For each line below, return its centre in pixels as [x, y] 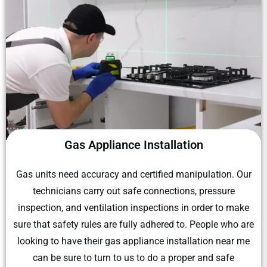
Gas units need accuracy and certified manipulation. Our [133, 175]
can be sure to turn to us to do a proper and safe [133, 258]
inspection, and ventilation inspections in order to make [133, 208]
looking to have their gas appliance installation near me [133, 241]
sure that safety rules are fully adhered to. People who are [133, 225]
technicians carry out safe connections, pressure [133, 191]
